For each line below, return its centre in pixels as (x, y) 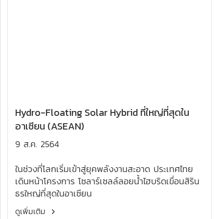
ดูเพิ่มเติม (32, 211)
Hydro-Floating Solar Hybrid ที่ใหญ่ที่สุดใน (102, 112)
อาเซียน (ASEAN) (50, 126)
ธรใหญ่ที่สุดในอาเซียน (54, 193)
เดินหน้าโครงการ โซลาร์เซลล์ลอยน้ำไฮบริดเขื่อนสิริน (107, 181)
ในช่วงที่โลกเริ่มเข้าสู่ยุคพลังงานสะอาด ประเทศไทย (104, 169)
